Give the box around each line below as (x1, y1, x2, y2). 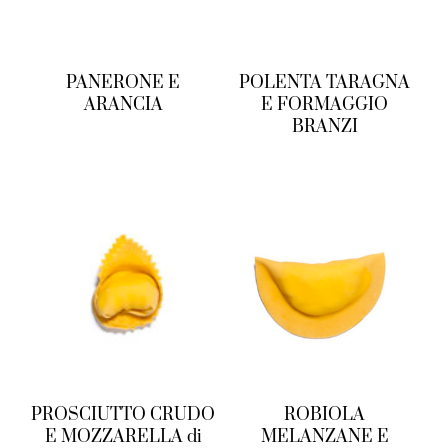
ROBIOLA (284, 403, 366, 426)
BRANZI (291, 115, 358, 138)
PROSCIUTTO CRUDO (31, 403, 216, 426)
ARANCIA (83, 93, 163, 116)
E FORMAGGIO (261, 93, 389, 116)
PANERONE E (66, 71, 181, 94)
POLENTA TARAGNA (239, 71, 411, 94)
